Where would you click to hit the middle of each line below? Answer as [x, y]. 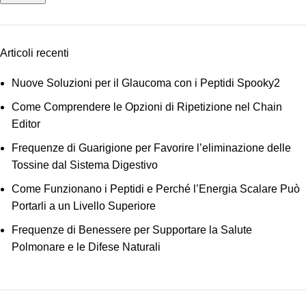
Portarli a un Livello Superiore [84, 206]
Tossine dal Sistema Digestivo [85, 165]
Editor [26, 124]
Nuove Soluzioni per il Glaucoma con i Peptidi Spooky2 [146, 83]
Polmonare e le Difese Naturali [86, 247]
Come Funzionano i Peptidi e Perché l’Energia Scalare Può [156, 189]
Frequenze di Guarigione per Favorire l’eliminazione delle [151, 148]
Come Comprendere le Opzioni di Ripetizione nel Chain [147, 107]
